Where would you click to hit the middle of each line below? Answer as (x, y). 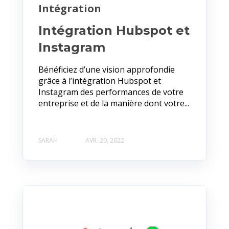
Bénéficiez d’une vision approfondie (107, 69)
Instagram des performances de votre (111, 92)
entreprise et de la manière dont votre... (114, 103)
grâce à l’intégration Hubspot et (100, 81)
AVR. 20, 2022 (105, 141)
